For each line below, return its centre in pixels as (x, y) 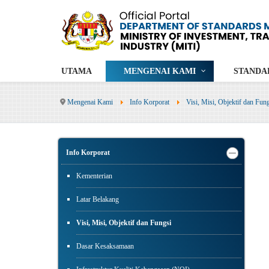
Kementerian (94, 176)
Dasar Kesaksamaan (105, 246)
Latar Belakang (98, 200)
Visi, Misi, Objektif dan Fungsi (124, 223)
